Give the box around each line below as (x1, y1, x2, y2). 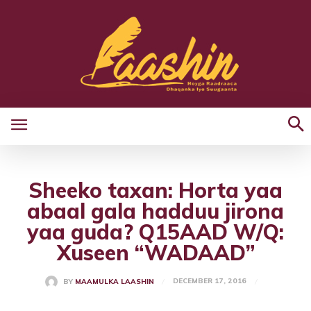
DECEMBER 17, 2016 (173, 276, 246, 286)
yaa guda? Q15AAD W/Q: (27, 219, 284, 245)
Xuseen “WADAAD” (56, 239, 255, 266)
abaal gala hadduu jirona (27, 198, 284, 224)
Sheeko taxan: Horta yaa (28, 177, 283, 203)
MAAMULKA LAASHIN (75, 277, 154, 287)
